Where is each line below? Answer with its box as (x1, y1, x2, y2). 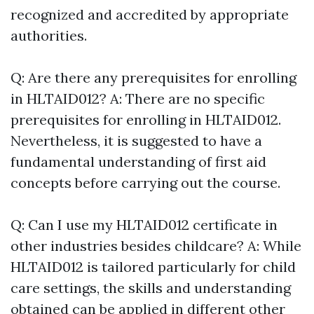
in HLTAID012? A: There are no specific (11, 90, 265, 108)
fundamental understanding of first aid (11, 153, 266, 171)
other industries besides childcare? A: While (11, 237, 301, 255)
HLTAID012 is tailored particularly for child (11, 258, 296, 276)
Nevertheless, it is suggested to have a (11, 132, 262, 150)
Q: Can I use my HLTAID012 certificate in (11, 216, 278, 234)
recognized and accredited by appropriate (11, 6, 289, 24)
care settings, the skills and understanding (11, 279, 291, 297)
